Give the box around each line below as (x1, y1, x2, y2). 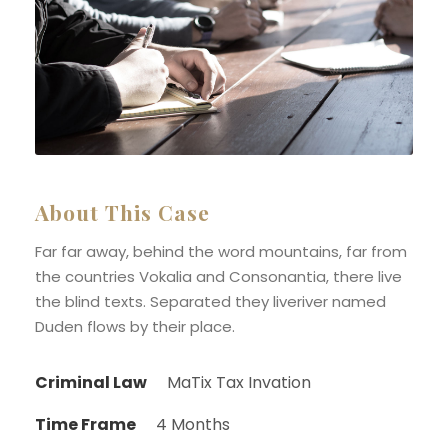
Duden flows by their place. (35, 316, 235, 337)
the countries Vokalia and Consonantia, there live (35, 266, 402, 287)
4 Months (156, 413, 230, 436)
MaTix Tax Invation (167, 371, 311, 394)
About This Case (35, 198, 210, 226)
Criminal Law (35, 371, 147, 394)
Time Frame (35, 413, 136, 436)
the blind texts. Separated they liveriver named (35, 291, 386, 312)
